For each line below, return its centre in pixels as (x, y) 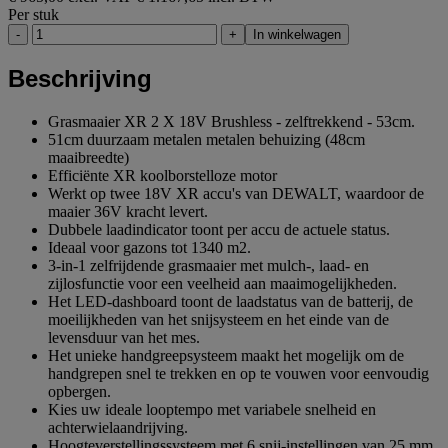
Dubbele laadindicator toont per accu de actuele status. (219, 229)
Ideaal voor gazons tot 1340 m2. (149, 247)
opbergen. (79, 391)
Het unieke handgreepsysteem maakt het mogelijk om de (226, 355)
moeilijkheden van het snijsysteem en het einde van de (218, 319)
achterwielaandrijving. (118, 427)
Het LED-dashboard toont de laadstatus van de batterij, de (230, 301)
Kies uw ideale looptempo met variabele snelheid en (212, 409)
